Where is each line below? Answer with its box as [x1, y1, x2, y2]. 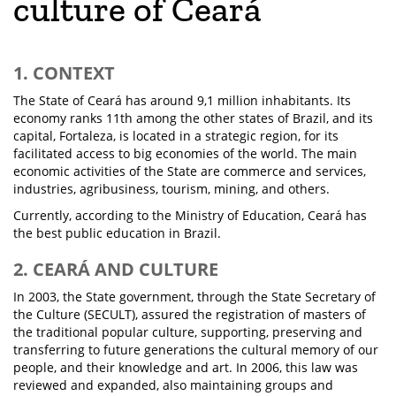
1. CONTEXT [13, 61, 115, 85]
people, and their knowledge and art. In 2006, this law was [13, 359, 358, 376]
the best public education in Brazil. [13, 225, 221, 241]
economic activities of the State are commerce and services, [13, 163, 366, 179]
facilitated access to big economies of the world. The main [13, 145, 357, 162]
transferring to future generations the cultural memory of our [13, 341, 378, 358]
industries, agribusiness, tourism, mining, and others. [13, 180, 330, 197]
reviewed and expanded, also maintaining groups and [13, 377, 333, 393]
